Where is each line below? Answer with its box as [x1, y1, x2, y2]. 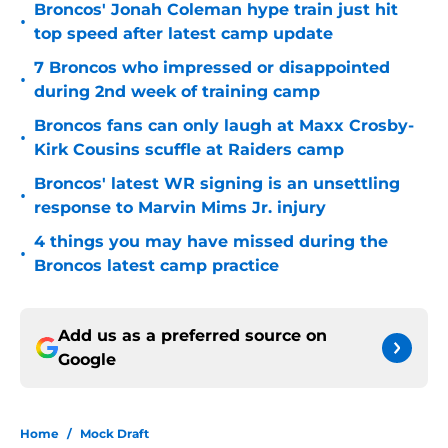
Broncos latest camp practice [34, 256, 279, 276]
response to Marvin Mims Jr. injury [34, 198, 326, 218]
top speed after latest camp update [34, 24, 333, 44]
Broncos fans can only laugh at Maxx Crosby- [34, 116, 414, 136]
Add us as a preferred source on [58, 326, 327, 346]
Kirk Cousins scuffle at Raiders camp [34, 140, 344, 160]
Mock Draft [80, 426, 149, 442]
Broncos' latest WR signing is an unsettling [34, 174, 400, 194]
